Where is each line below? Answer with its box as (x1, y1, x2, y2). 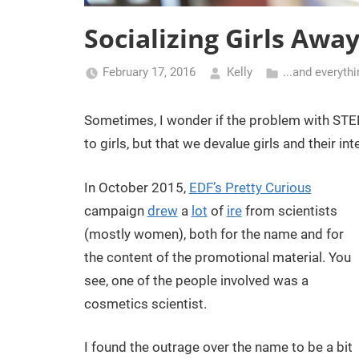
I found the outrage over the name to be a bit (83, 339, 353, 356)
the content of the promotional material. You (83, 248, 351, 265)
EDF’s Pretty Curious (188, 179, 312, 196)
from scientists (241, 202, 337, 219)
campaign (83, 202, 147, 219)
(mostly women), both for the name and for (83, 225, 344, 242)
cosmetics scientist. (83, 295, 207, 312)
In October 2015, (83, 179, 189, 196)
